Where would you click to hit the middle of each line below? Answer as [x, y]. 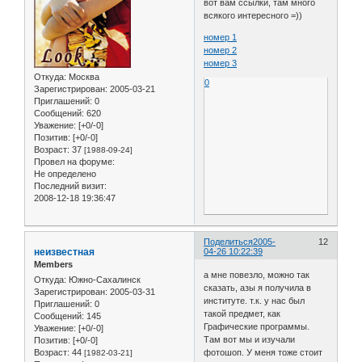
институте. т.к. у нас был [255, 301]
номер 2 [221, 51]
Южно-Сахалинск [103, 280]
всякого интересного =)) [253, 16]
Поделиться [229, 241]
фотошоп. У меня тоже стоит [263, 353]
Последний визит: [70, 186]
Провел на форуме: [74, 162]
